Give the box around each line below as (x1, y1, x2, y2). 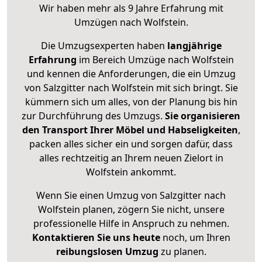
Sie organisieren (165, 109, 240, 123)
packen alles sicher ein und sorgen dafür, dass (29, 137, 233, 151)
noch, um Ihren (160, 231, 230, 244)
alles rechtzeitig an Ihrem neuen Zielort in (39, 151, 223, 165)
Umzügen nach (74, 16, 144, 29)
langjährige (167, 39, 222, 53)
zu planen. (158, 245, 206, 258)
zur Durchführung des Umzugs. (22, 109, 165, 123)
